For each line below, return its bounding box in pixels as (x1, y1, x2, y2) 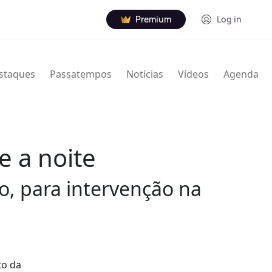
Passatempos (50, 67, 112, 81)
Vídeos (178, 67, 209, 81)
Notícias (126, 67, 163, 81)
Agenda (223, 67, 259, 81)
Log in (217, 13, 242, 25)
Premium (135, 13, 171, 25)
